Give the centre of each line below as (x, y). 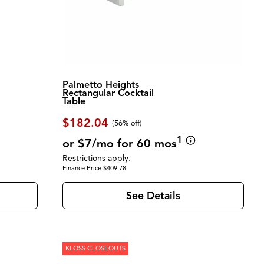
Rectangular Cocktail (108, 93)
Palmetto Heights (100, 85)
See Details (153, 195)
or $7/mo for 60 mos (119, 143)
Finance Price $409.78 (94, 168)
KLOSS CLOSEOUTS (95, 248)
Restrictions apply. (96, 159)
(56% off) (127, 123)
